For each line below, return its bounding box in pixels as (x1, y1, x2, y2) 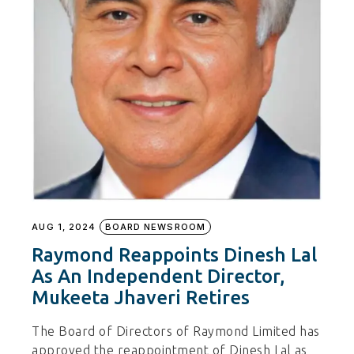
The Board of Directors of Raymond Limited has (32, 323, 320, 338)
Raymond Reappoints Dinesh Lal (32, 243, 318, 265)
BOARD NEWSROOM (104, 220, 205, 232)
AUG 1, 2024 (32, 220, 96, 232)
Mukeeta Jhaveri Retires (32, 286, 250, 308)
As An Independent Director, (32, 265, 286, 287)
